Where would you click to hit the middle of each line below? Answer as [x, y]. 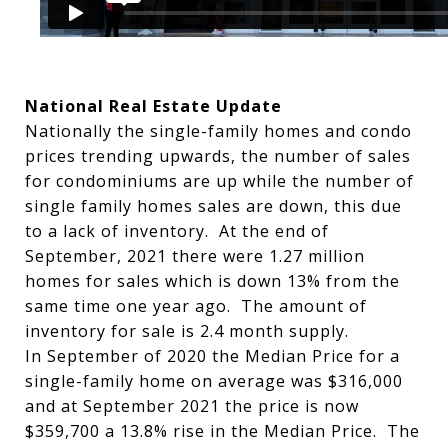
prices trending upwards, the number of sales [218, 156]
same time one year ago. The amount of [196, 306]
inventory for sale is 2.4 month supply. [197, 331]
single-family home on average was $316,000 [214, 381]
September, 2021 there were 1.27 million [195, 256]
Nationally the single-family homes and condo [218, 131]
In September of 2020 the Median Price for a [212, 356]
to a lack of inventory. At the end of [177, 231]
